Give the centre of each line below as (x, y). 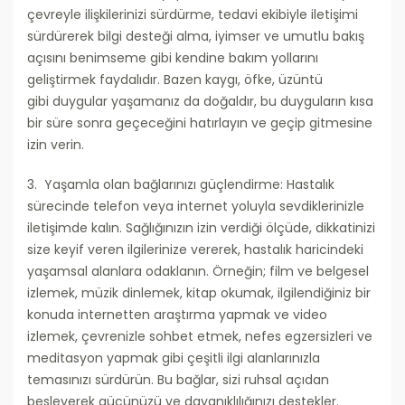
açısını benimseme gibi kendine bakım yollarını (173, 58)
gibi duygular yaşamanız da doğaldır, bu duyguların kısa (200, 102)
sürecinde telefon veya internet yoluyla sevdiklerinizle (196, 207)
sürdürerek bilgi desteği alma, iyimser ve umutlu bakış (196, 37)
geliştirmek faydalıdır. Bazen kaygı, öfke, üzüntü (175, 80)
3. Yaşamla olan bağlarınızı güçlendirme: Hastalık (181, 185)
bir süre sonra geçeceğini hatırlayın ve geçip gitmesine (200, 123)
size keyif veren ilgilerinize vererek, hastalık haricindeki (195, 250)
